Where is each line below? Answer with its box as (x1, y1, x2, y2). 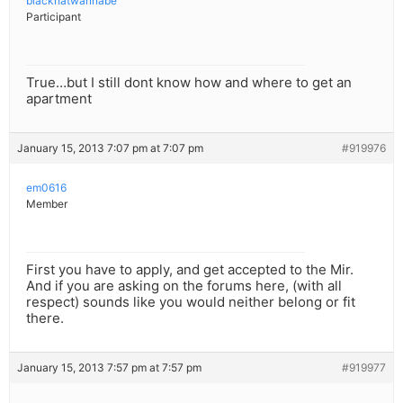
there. (26, 309, 64, 327)
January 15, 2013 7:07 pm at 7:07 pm (17, 141, 203, 156)
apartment (26, 90, 92, 108)
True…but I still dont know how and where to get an (26, 74, 352, 92)
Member (26, 197, 67, 211)
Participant (26, 10, 81, 24)
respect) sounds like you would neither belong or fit (26, 293, 355, 311)
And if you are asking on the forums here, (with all (26, 277, 342, 295)
